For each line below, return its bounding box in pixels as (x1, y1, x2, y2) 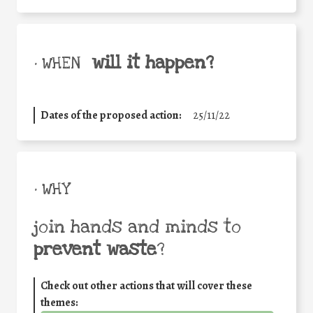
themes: (41, 295, 78, 311)
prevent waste (34, 238, 156, 262)
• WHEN (34, 53, 80, 75)
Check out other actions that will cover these (41, 278, 252, 294)
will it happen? (92, 51, 214, 75)
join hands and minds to (34, 215, 241, 240)
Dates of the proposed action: (41, 108, 182, 124)
